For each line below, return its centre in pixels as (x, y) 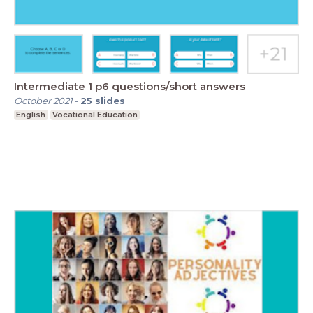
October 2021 (43, 100)
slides (110, 100)
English (31, 114)
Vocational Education (95, 114)
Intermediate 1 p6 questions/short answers (130, 86)
